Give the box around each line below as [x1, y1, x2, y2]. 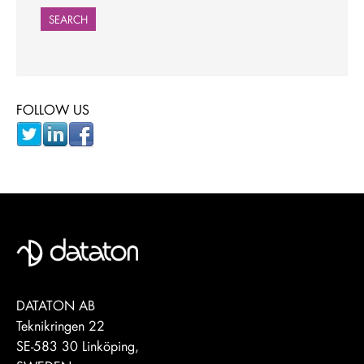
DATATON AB [16, 296, 95, 314]
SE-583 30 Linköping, [16, 336, 139, 354]
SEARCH [49, 11, 88, 26]
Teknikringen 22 [16, 316, 105, 334]
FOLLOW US [16, 100, 89, 118]
